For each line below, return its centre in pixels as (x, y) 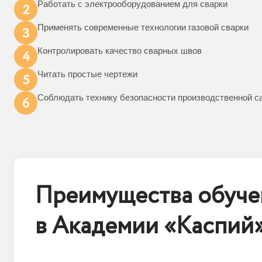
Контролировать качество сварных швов (120, 51)
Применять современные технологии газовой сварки (143, 27)
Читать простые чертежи (87, 74)
